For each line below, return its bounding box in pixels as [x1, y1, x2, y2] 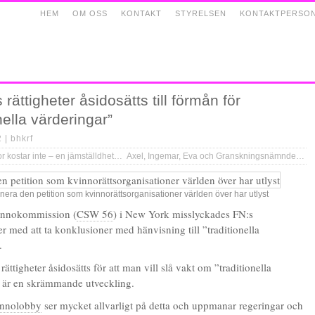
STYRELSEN [175, 9, 226, 18]
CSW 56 [77, 207, 113, 221]
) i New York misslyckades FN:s [113, 207, 253, 221]
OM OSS [72, 9, 108, 18]
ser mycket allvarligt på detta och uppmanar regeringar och [41, 298, 303, 312]
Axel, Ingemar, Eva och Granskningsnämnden [296, 151, 304, 161]
